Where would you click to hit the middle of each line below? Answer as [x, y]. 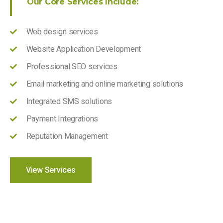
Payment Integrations [62, 118]
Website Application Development [84, 49]
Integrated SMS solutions [69, 101]
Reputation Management [67, 136]
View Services [51, 170]
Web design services [62, 31]
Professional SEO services [72, 66]
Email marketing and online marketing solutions [105, 84]
